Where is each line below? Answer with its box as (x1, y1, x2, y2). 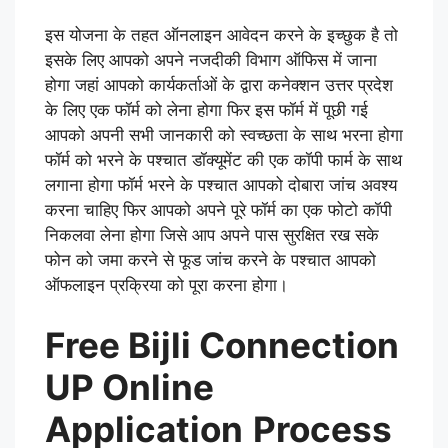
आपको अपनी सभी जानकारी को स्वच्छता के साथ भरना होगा (45, 125, 403, 146)
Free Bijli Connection (45, 323, 399, 366)
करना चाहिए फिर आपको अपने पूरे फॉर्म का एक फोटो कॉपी (45, 200, 392, 221)
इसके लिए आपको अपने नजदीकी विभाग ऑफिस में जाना (45, 50, 377, 71)
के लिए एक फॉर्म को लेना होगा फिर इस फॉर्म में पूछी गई (45, 100, 368, 121)
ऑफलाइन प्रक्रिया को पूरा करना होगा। (45, 275, 288, 296)
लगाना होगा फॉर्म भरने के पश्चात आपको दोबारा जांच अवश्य (45, 175, 397, 196)
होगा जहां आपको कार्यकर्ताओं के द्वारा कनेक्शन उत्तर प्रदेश (45, 75, 393, 96)
